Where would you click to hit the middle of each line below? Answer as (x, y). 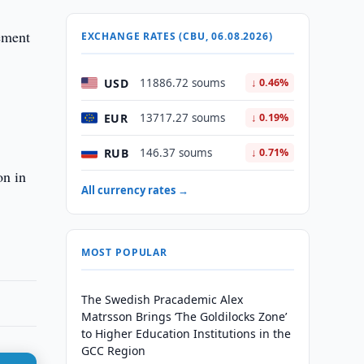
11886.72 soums (182, 83)
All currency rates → (134, 190)
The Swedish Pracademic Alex (162, 299)
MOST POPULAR (124, 252)
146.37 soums (175, 153)
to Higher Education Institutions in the (186, 334)
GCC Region (113, 351)
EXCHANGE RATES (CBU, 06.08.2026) (177, 36)
